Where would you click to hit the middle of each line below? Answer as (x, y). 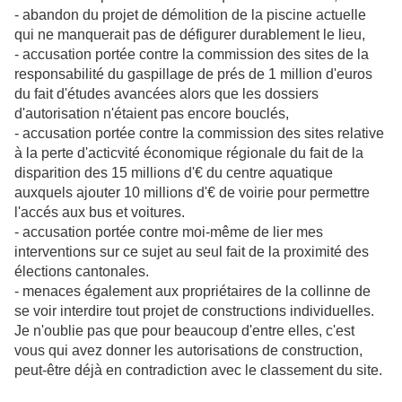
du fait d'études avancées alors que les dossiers (166, 94)
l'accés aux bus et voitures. (100, 212)
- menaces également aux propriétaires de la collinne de (192, 291)
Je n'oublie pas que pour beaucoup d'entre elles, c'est (184, 331)
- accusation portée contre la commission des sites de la (192, 54)
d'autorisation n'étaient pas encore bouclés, (152, 114)
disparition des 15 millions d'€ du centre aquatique (174, 173)
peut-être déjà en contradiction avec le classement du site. (198, 370)
